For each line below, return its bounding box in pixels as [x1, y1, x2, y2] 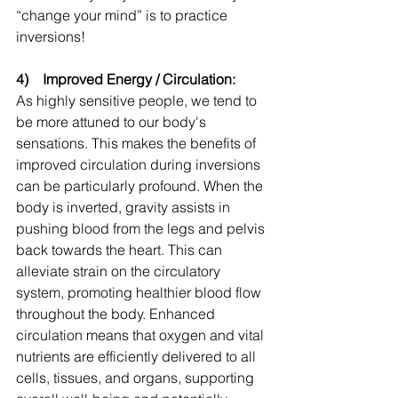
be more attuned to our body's [16, 113, 210, 131]
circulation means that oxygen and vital [16, 326, 267, 345]
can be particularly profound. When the [16, 177, 267, 195]
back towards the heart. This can [16, 241, 226, 259]
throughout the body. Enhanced [16, 305, 219, 323]
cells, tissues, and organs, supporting [16, 369, 258, 387]
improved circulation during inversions [16, 155, 264, 174]
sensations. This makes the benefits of [16, 134, 259, 153]
